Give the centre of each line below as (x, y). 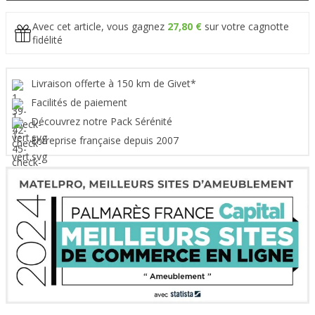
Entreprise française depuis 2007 (106, 141)
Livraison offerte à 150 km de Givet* (115, 84)
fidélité (47, 40)
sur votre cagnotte (245, 27)
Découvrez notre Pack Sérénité (103, 122)
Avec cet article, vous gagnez (100, 27)
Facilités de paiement (81, 103)
